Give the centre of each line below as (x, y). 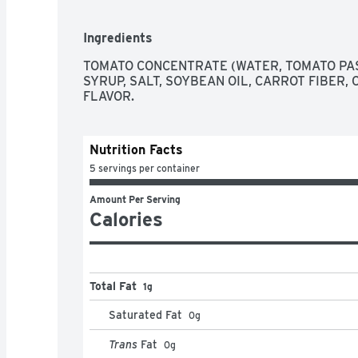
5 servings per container (145, 168)
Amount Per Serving (135, 199)
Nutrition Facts (136, 149)
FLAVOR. (109, 96)
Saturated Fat (145, 314)
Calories (126, 219)
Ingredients (118, 38)
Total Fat (113, 286)
